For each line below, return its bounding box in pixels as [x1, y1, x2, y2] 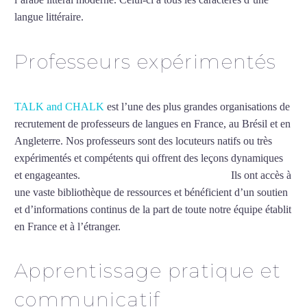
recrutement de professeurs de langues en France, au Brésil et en [14, 117, 291, 130]
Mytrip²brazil [86, 11, 143, 23]
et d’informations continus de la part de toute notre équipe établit [14, 203, 291, 215]
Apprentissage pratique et [14, 259, 281, 283]
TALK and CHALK [14, 100, 104, 112]
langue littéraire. [14, 11, 86, 23]
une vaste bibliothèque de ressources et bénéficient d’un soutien [14, 186, 288, 198]
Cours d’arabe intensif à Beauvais [80, 169, 228, 181]
